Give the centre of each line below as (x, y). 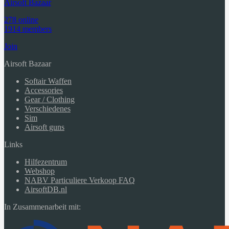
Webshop (40, 171)
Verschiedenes (48, 108)
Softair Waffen (48, 81)
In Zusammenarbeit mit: (42, 207)
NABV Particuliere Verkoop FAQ (80, 180)
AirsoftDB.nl (46, 189)
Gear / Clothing (50, 99)
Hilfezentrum (46, 162)
